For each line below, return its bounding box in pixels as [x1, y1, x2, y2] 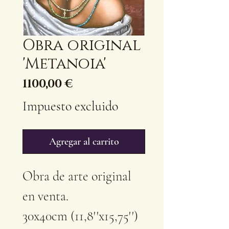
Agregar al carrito [49, 135, 119, 148]
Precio [72, 76, 114, 91]
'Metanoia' [22, 53, 106, 74]
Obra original [22, 35, 141, 56]
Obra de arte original [22, 168, 131, 184]
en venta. [22, 188, 68, 204]
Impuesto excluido [22, 98, 118, 114]
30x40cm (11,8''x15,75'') [22, 208, 138, 224]
